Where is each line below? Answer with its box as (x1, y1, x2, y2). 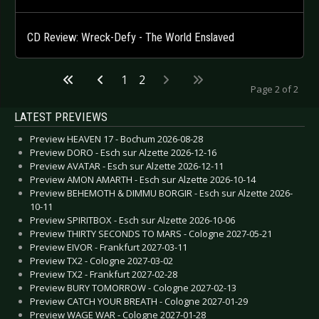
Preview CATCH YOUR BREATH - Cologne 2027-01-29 (30, 295, 248, 308)
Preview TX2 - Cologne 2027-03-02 (30, 254, 173, 268)
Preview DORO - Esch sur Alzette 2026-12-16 (30, 146, 216, 159)
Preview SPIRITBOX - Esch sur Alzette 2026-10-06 (30, 214, 235, 227)
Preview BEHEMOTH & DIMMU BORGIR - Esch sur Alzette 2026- (30, 187, 293, 200)
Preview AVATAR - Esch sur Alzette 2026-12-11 (30, 159, 224, 173)
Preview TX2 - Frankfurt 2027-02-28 (30, 268, 177, 281)
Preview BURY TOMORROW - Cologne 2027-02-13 (30, 281, 236, 295)
